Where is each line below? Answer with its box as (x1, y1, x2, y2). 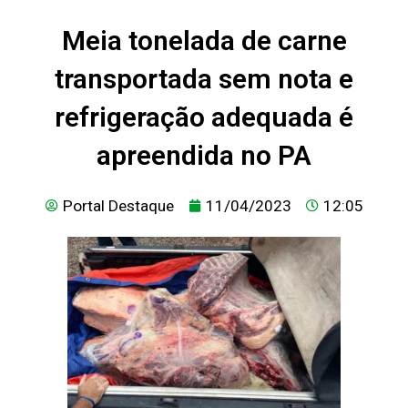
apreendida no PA (97, 138, 311, 171)
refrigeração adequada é (55, 100, 353, 133)
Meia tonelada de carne (61, 24, 347, 56)
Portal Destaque (62, 196, 174, 215)
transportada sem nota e (55, 62, 353, 95)
